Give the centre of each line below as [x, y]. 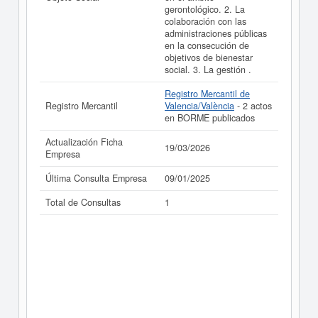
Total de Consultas [83, 202]
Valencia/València [199, 106]
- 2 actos [253, 106]
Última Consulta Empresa [96, 178]
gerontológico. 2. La [205, 9]
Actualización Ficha [84, 142]
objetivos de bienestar [209, 57]
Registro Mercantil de [207, 94]
